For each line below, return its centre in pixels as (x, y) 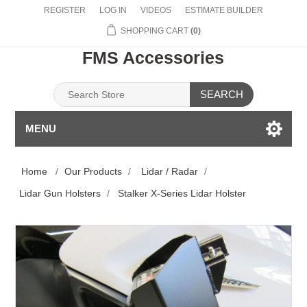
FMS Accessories (153, 58)
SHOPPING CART (154, 31)
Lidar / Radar (170, 171)
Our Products (94, 171)
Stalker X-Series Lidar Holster (182, 193)
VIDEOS (156, 10)
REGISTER (65, 10)
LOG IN (113, 10)
